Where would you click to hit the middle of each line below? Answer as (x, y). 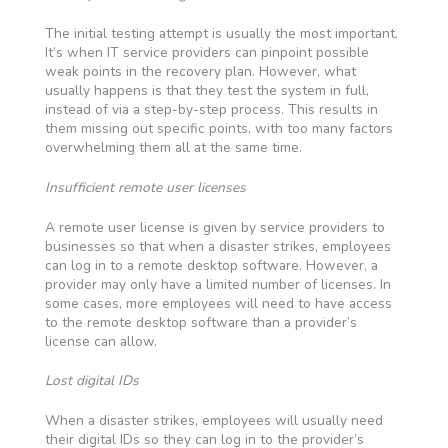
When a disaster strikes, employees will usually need (213, 420)
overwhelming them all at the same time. (173, 148)
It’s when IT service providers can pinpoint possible (206, 53)
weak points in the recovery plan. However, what (200, 72)
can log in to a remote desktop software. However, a (211, 265)
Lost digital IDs (91, 381)
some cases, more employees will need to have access (218, 303)
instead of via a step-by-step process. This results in (211, 110)
